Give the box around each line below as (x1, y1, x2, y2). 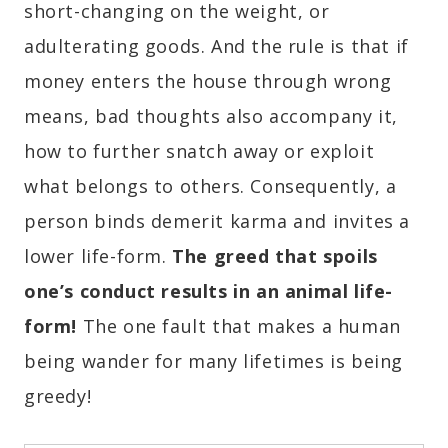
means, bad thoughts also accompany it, (24, 104, 398, 129)
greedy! (24, 384, 92, 409)
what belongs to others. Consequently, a (24, 174, 397, 199)
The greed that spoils (172, 244, 378, 269)
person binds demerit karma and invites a (24, 209, 411, 234)
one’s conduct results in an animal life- (24, 279, 394, 304)
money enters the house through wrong (24, 69, 392, 94)
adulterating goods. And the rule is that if (24, 34, 409, 59)
